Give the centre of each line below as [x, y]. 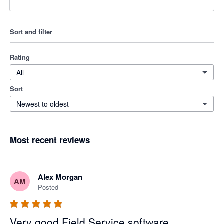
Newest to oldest [43, 104]
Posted [48, 187]
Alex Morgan [60, 177]
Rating [20, 57]
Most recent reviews [50, 140]
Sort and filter [31, 32]
